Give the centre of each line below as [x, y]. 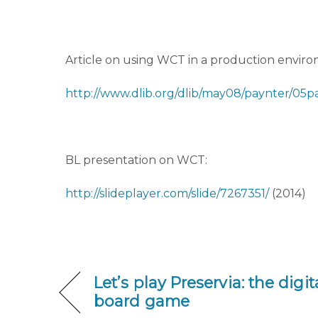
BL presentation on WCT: [136, 160]
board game [142, 301]
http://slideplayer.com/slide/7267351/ [167, 193]
